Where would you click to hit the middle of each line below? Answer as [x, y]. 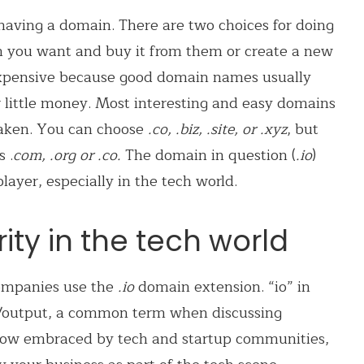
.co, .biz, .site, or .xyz [217, 129]
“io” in [289, 286]
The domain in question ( [208, 155]
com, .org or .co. [67, 155]
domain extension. [201, 286]
